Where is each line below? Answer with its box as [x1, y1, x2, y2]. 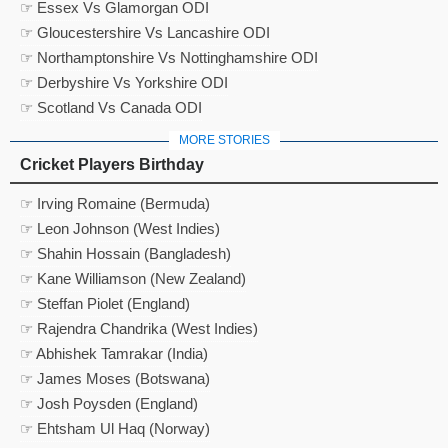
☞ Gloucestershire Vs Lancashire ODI [20, 23, 270, 41]
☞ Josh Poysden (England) [20, 394, 198, 412]
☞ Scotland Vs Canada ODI [20, 98, 202, 116]
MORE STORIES [178, 132, 270, 147]
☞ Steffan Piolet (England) [20, 294, 190, 312]
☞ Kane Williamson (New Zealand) [20, 269, 246, 287]
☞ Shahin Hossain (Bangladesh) [20, 244, 231, 262]
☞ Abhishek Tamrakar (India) [20, 344, 208, 362]
